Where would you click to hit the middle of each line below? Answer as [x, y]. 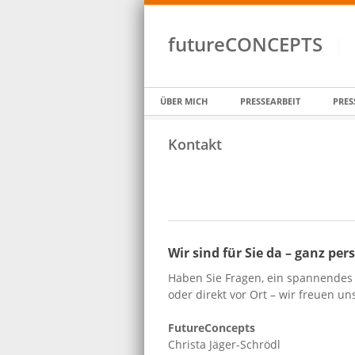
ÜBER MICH [184, 101]
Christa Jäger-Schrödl [224, 344]
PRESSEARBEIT [270, 101]
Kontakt [195, 144]
